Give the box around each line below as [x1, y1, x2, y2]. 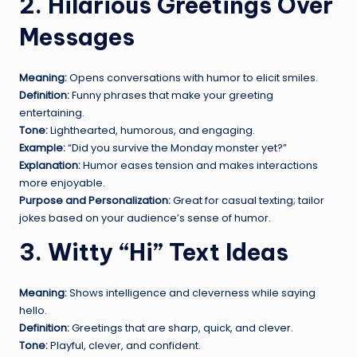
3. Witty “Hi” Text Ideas [19, 237, 288, 267]
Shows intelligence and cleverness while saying [67, 285, 316, 300]
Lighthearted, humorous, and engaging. [48, 123, 255, 137]
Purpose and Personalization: [19, 193, 171, 207]
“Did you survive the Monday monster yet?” [65, 140, 287, 155]
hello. [19, 303, 47, 317]
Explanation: [19, 158, 80, 172]
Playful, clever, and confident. [48, 338, 201, 352]
